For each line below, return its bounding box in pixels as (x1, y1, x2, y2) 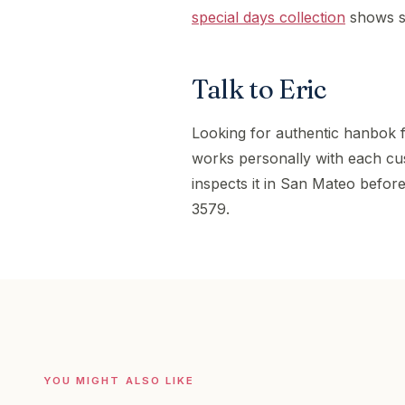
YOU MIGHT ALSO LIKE (43, 374, 195, 387)
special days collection (192, 8, 345, 26)
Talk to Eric (192, 72, 326, 106)
